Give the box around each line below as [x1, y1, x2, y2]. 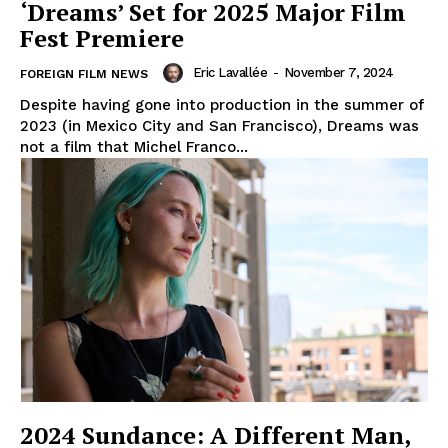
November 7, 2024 [283, 64, 394, 80]
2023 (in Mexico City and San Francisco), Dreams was [20, 116, 419, 135]
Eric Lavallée [192, 64, 267, 80]
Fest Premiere [20, 21, 184, 54]
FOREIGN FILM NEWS [20, 66, 148, 81]
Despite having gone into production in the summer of [20, 95, 424, 114]
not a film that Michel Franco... [20, 137, 248, 156]
